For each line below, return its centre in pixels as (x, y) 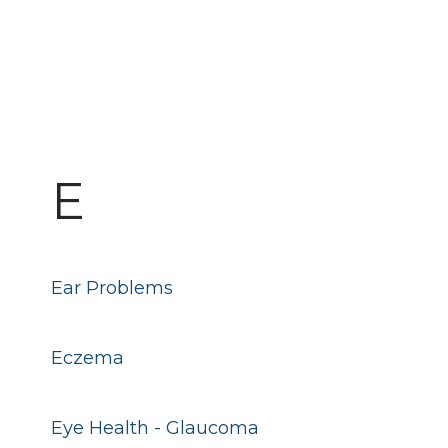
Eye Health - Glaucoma (154, 428)
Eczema (87, 358)
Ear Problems (111, 288)
